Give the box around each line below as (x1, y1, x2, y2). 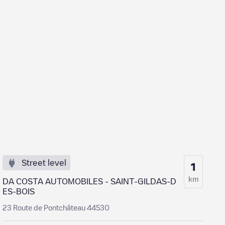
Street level (22, 159, 67, 167)
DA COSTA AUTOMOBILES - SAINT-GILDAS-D (3, 177, 177, 185)
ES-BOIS (3, 187, 35, 195)
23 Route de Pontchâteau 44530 (3, 204, 110, 211)
